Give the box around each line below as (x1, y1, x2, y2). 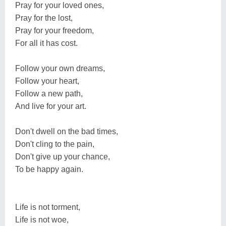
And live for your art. (15, 101, 86, 110)
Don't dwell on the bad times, (15, 127, 118, 136)
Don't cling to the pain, (15, 139, 94, 148)
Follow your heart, (15, 76, 79, 85)
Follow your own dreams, (15, 64, 105, 73)
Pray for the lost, (15, 13, 73, 22)
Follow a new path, (15, 89, 83, 98)
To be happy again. (15, 164, 83, 174)
